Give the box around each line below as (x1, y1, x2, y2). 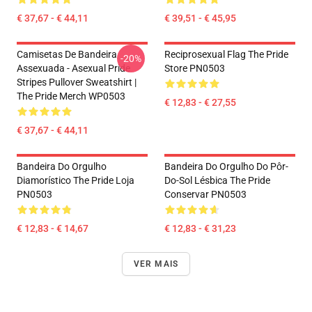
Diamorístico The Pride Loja (17, 175, 134, 186)
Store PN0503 (164, 63, 225, 74)
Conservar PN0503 (164, 189, 247, 200)
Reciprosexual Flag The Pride (164, 49, 288, 60)
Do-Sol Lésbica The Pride (164, 175, 270, 186)
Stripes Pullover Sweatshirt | (17, 77, 136, 88)
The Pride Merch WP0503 (17, 91, 125, 102)
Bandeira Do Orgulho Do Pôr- (164, 161, 288, 172)
